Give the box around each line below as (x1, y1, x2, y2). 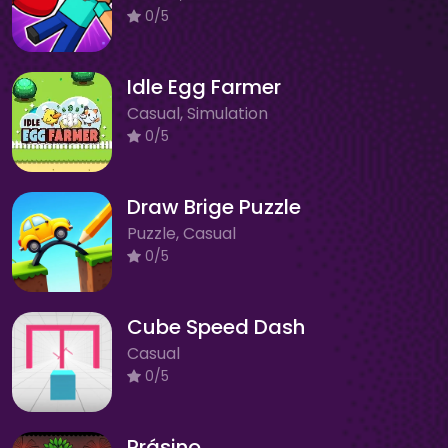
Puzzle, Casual (127, 221, 236, 245)
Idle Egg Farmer (127, 72, 281, 101)
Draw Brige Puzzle (127, 192, 301, 221)
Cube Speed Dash (127, 312, 305, 341)
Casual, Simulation (127, 101, 268, 125)
